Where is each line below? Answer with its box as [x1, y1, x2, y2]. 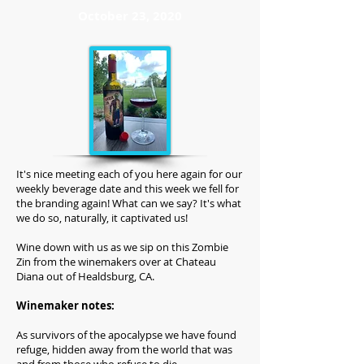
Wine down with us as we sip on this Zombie [16, 240, 228, 254]
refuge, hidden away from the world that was [16, 342, 232, 357]
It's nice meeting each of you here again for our [16, 167, 242, 181]
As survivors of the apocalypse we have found [16, 327, 236, 342]
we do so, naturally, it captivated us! [16, 210, 190, 225]
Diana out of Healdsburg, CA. [16, 269, 157, 284]
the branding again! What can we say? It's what [16, 196, 241, 210]
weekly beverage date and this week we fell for [16, 181, 239, 196]
